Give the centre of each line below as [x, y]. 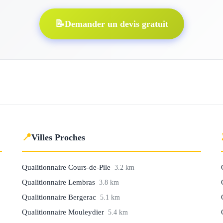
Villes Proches [58, 137]
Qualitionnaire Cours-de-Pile [67, 167]
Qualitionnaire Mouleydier [64, 212]
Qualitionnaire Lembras [59, 182]
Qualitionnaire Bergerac [60, 197]
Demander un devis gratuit [116, 24]
